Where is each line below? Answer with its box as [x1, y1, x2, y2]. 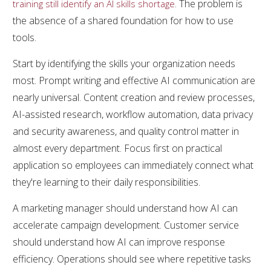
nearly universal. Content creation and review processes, [13, 90, 255, 104]
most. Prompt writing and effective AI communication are [13, 73, 255, 87]
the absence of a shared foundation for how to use [13, 13, 233, 27]
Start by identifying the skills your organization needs [13, 56, 235, 70]
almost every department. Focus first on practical [13, 141, 222, 155]
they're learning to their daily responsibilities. [13, 175, 200, 189]
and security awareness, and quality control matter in [13, 124, 239, 138]
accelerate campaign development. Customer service [13, 218, 239, 232]
